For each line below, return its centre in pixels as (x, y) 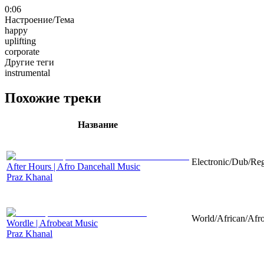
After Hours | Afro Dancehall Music (73, 166)
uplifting (20, 41)
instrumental (27, 72)
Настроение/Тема (39, 19)
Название (98, 124)
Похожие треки (53, 98)
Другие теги (29, 62)
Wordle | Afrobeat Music (52, 223)
